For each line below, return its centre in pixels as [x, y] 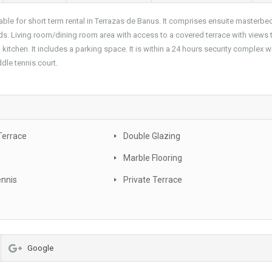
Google [40, 248]
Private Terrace [153, 180]
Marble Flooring [153, 158]
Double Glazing [152, 136]
